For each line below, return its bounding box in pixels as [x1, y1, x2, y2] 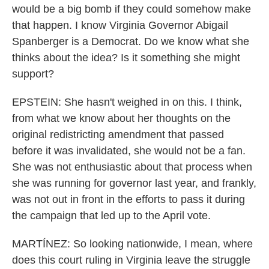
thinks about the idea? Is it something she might [12, 52, 240, 64]
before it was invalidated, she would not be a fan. [12, 145, 246, 157]
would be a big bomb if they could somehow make [12, 3, 251, 15]
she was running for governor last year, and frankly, [12, 177, 256, 189]
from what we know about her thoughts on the [12, 112, 231, 124]
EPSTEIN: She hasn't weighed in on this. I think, [12, 96, 242, 108]
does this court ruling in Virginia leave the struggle [12, 254, 250, 266]
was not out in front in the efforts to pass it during [12, 193, 245, 205]
